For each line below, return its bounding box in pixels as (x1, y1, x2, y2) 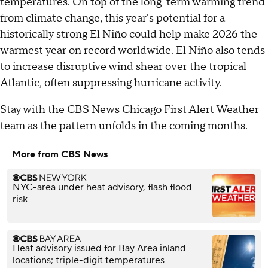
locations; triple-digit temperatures (13, 254, 165, 266)
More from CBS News (12, 148, 108, 160)
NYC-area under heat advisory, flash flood (13, 181, 192, 193)
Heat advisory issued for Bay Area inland (13, 242, 186, 254)
